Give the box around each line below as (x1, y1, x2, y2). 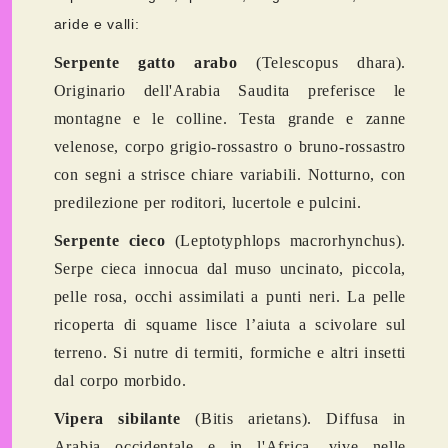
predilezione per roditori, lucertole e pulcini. (53, 194, 362, 212)
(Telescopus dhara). (237, 54, 407, 72)
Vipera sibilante (53, 410, 181, 428)
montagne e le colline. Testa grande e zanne (53, 110, 407, 128)
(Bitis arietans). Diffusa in (180, 410, 407, 428)
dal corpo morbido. (53, 372, 187, 390)
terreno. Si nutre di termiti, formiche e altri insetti (53, 344, 407, 362)
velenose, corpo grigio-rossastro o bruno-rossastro (53, 138, 407, 156)
